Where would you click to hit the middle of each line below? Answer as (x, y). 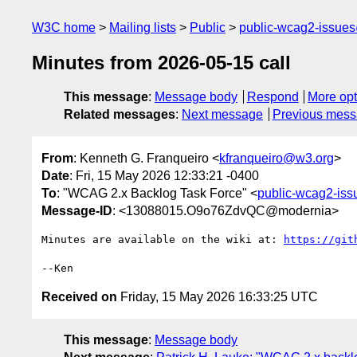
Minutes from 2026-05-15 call (161, 63)
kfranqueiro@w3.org (277, 158)
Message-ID (77, 210)
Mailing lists (143, 27)
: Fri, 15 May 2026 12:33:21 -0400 (164, 175)
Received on (79, 296)
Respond (273, 97)
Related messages (120, 115)
